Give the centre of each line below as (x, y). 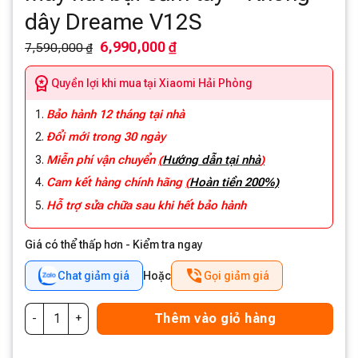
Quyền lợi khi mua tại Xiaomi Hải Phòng (152, 83)
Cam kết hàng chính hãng (116, 183)
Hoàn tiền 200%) (235, 183)
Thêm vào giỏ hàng (215, 318)
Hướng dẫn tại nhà (212, 159)
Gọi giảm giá (237, 275)
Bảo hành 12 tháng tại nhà (116, 114)
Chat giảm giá (93, 275)
